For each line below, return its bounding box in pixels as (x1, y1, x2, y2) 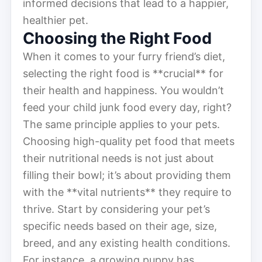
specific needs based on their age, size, (23, 219, 217, 232)
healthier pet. (23, 13, 88, 26)
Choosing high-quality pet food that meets (23, 135, 235, 147)
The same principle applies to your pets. (23, 118, 220, 130)
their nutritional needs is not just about (23, 151, 214, 164)
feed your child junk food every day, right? (23, 101, 232, 113)
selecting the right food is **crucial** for (23, 67, 223, 80)
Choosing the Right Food (23, 28, 212, 48)
